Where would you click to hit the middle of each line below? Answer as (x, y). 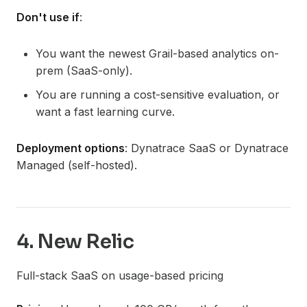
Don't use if (48, 17)
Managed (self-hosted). (77, 165)
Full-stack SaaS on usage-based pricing (120, 276)
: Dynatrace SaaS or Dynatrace (207, 148)
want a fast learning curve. (105, 112)
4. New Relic (75, 242)
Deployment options (71, 148)
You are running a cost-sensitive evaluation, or (158, 95)
